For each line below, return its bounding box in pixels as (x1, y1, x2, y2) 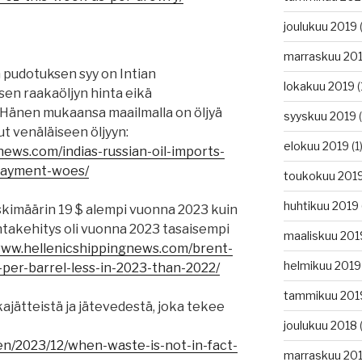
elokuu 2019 (283, 139, 349, 154)
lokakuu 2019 (283, 79, 355, 94)
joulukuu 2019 (283, 19, 357, 34)
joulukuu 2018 (283, 318, 357, 333)
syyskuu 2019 (283, 109, 356, 124)
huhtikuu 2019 (283, 199, 359, 213)
